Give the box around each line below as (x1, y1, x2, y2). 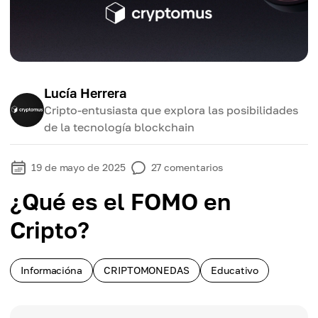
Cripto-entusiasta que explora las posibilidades (44, 103, 298, 117)
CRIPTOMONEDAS (104, 264, 190, 276)
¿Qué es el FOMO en (10, 188, 231, 215)
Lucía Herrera (44, 85, 126, 101)
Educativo (211, 264, 259, 276)
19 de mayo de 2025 (31, 161, 126, 173)
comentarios (164, 161, 223, 173)
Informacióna (21, 264, 83, 276)
